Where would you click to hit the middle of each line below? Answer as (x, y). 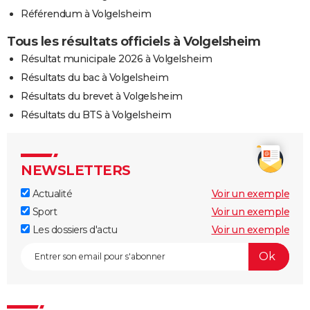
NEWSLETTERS (76, 170)
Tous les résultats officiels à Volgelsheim (134, 41)
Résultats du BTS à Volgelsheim (96, 115)
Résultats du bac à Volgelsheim (94, 77)
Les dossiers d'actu (73, 229)
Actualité (51, 193)
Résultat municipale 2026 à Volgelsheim (116, 58)
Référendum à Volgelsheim (86, 13)
